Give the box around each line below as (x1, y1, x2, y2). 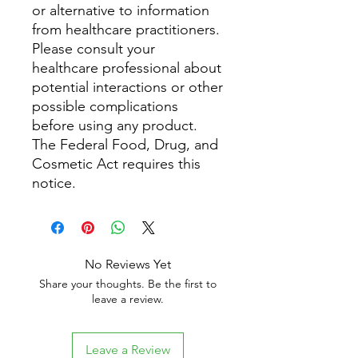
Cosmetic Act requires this (32, 155, 201, 173)
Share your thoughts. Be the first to (39, 276, 217, 291)
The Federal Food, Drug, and (32, 136, 218, 153)
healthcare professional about (32, 59, 221, 77)
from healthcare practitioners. (32, 21, 220, 38)
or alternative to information (32, 2, 209, 19)
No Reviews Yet (85, 257, 171, 272)
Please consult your (32, 40, 155, 58)
